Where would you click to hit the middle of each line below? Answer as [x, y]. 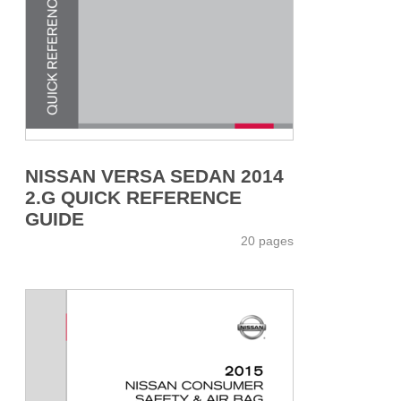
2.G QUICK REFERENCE [133, 197]
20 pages [267, 240]
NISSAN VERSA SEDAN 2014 [154, 175]
